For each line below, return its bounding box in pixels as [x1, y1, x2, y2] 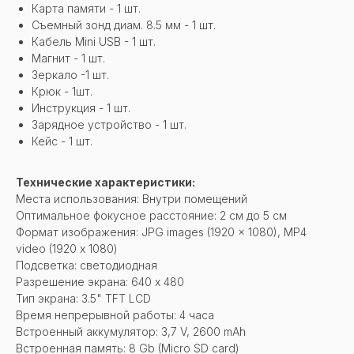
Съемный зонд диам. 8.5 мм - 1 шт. [32, 17, 216, 32]
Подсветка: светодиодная [16, 258, 157, 272]
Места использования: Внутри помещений [16, 191, 247, 205]
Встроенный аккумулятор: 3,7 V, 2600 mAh [16, 324, 246, 338]
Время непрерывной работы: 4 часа [16, 307, 214, 322]
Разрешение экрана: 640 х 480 [16, 274, 184, 288]
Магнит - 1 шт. [32, 51, 105, 65]
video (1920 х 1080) [16, 241, 118, 255]
